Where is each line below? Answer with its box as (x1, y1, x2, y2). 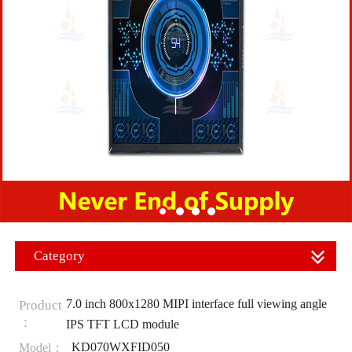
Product (18, 297, 62, 313)
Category (34, 248, 85, 263)
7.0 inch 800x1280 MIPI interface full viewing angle (65, 296, 327, 310)
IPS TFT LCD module (65, 317, 179, 331)
